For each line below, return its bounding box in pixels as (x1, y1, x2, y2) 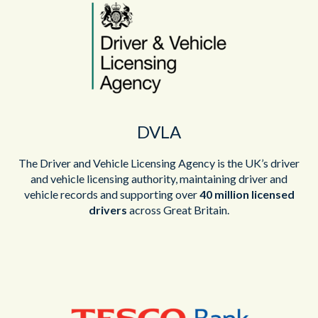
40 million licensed (199, 187, 295, 201)
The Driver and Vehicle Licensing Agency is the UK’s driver (18, 155, 300, 170)
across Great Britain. (127, 202, 229, 216)
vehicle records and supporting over (23, 187, 199, 201)
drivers (89, 202, 127, 216)
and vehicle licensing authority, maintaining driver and (31, 171, 287, 185)
